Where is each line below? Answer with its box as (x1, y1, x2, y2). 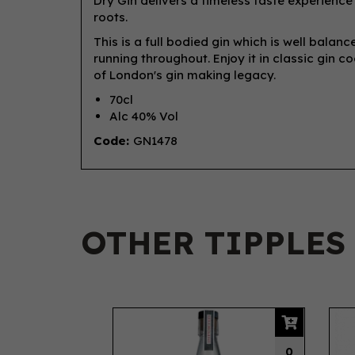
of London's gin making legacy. (94, 67, 279, 82)
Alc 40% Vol (109, 109, 181, 124)
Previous (97, 297, 157, 315)
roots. (94, 10, 128, 25)
